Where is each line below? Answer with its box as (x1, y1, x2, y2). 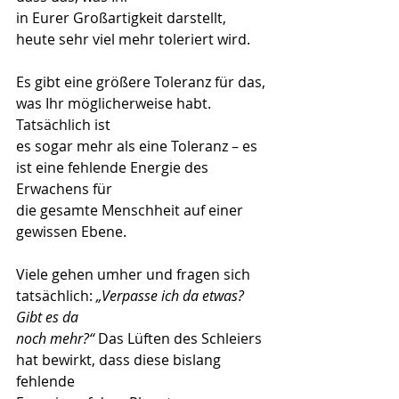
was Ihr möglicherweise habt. (16, 94, 215, 113)
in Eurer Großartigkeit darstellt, (16, 8, 230, 28)
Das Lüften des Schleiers (94, 329, 265, 348)
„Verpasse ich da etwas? (96, 286, 248, 305)
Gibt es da (16, 307, 78, 327)
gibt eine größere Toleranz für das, (31, 72, 269, 92)
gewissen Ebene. (16, 222, 126, 241)
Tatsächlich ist (16, 115, 110, 134)
